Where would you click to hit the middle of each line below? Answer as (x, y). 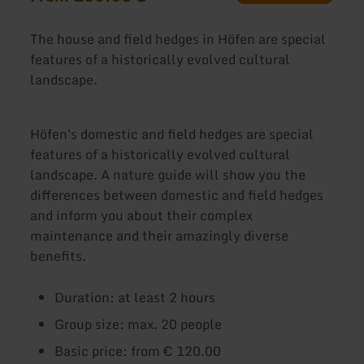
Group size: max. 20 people (139, 325)
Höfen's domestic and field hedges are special (172, 134)
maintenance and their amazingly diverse (160, 236)
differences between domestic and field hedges (177, 195)
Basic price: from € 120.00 (138, 351)
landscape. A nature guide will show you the (168, 175)
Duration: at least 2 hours (135, 298)
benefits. (58, 256)
